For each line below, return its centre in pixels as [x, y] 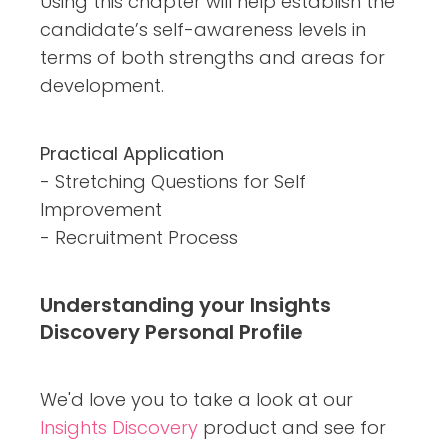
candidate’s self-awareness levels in [203, 29]
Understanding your [145, 304]
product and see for [292, 427]
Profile [271, 331]
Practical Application [132, 153]
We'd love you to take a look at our [196, 399]
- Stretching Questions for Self [173, 181]
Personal [192, 331]
